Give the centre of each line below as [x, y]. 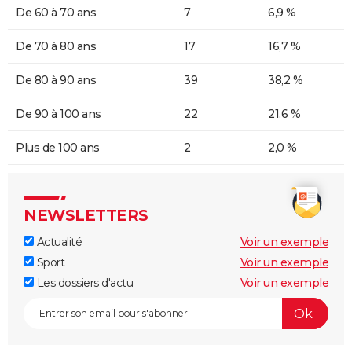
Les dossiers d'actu [83, 283]
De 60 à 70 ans [56, 13]
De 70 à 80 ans [56, 47]
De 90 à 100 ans [59, 114]
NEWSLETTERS [86, 216]
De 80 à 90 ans [56, 81]
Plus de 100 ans [58, 148]
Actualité [58, 242]
